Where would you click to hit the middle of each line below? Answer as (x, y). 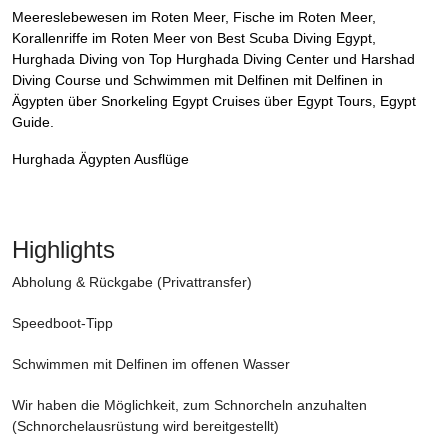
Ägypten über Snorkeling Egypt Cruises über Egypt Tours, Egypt (214, 101)
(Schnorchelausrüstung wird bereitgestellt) (145, 426)
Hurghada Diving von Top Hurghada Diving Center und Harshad (213, 59)
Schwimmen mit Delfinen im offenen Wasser (151, 364)
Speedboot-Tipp (62, 323)
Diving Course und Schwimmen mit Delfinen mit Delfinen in (197, 80)
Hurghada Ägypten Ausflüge (100, 159)
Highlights (63, 249)
